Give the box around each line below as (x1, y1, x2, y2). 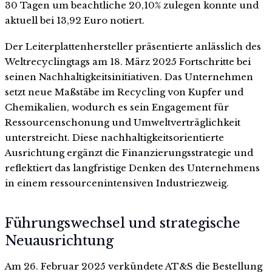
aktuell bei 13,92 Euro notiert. (5, 14, 144, 26)
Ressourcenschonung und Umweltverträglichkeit (5, 117, 240, 129)
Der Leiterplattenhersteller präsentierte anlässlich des (5, 41, 261, 53)
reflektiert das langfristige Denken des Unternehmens (5, 162, 260, 174)
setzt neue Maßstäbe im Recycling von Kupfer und (5, 86, 243, 98)
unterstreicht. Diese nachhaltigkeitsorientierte (5, 132, 224, 144)
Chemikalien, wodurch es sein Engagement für (5, 101, 229, 114)
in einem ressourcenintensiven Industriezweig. (5, 177, 229, 189)
